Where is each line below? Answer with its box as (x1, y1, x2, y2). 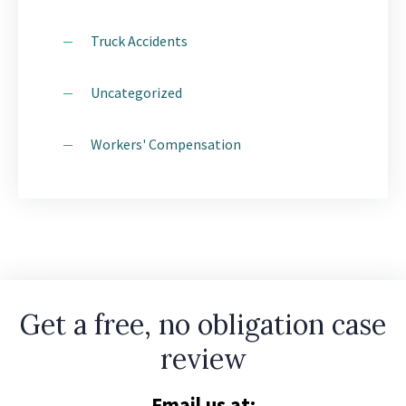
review (159, 342, 246, 376)
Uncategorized (91, 83, 182, 101)
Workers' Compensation (91, 135, 241, 153)
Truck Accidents (91, 32, 188, 50)
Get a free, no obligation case (20, 307, 386, 342)
